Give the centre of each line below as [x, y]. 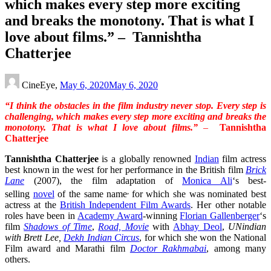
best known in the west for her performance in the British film [125, 169]
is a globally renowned [146, 158]
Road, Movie [123, 227]
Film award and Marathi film [67, 249]
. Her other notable [228, 205]
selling [19, 194]
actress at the [32, 205]
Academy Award [110, 216]
